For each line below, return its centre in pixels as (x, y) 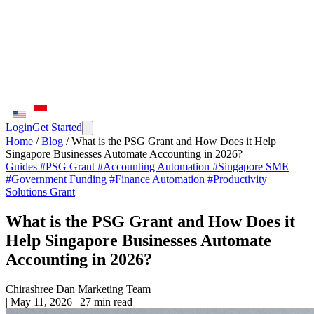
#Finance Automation (158, 179)
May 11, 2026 (41, 301)
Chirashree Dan (40, 289)
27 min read (106, 301)
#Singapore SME (251, 166)
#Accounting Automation (155, 166)
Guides (23, 166)
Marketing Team (114, 289)
